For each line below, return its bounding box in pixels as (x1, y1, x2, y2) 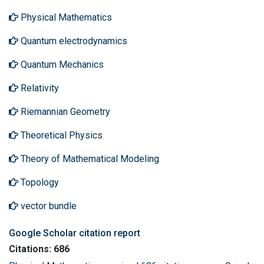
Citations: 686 (9, 243, 70, 255)
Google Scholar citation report (9, 227, 140, 239)
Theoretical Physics (18, 130, 103, 141)
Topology (18, 177, 59, 188)
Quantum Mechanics (18, 59, 104, 70)
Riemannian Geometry (18, 106, 110, 117)
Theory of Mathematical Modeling (18, 153, 159, 164)
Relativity (18, 82, 59, 94)
